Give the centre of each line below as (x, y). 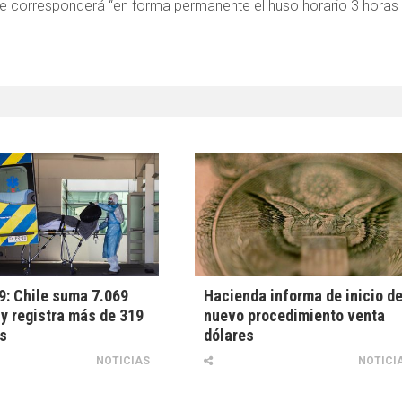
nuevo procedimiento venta (295, 316)
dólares (229, 336)
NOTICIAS (123, 361)
